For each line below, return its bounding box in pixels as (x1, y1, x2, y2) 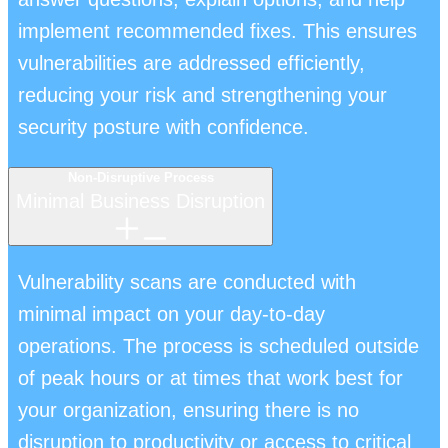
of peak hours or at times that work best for (18, 366, 403, 389)
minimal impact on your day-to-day (18, 302, 325, 325)
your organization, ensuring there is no (18, 398, 359, 421)
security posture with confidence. (18, 115, 309, 138)
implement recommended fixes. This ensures (18, 19, 417, 42)
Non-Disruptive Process (67, 169, 214, 185)
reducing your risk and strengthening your (18, 83, 387, 106)
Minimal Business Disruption (16, 189, 265, 212)
